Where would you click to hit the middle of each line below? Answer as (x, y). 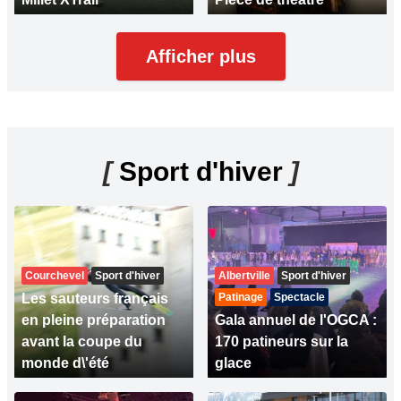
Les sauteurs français (95, 299)
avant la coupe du (82, 341)
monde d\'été (65, 363)
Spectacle (299, 297)
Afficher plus (200, 56)
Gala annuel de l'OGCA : (296, 320)
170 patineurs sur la (282, 341)
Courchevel (55, 276)
